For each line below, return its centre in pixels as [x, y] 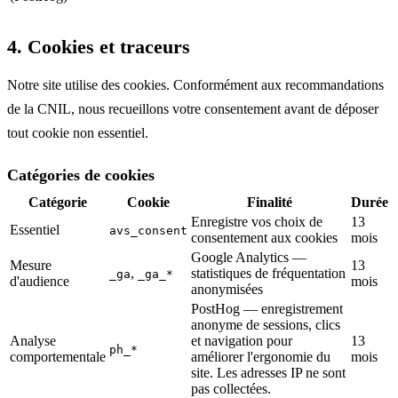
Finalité [269, 202]
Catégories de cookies [81, 175]
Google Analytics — [249, 257]
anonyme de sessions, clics [266, 324]
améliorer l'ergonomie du [261, 356]
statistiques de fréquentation [268, 273]
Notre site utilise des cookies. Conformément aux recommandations [195, 84]
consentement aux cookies [264, 237]
